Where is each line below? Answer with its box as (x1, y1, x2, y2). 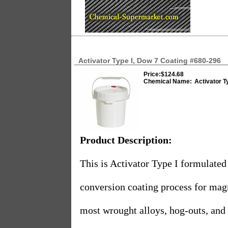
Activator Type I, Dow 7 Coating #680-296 (74, 56, 221, 65)
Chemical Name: (144, 78, 192, 85)
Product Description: (80, 134, 172, 146)
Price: (144, 71, 161, 78)
